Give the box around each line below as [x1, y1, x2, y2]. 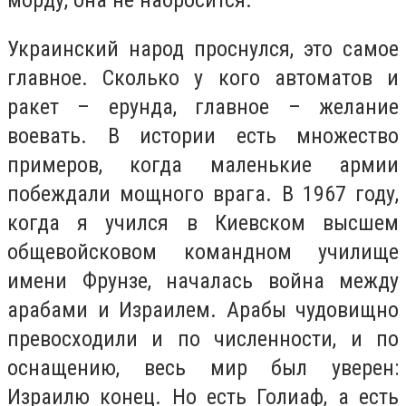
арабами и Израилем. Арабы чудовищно [7, 296, 399, 323]
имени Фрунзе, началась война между [7, 267, 399, 294]
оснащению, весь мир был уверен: [7, 354, 399, 381]
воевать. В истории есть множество [7, 122, 399, 149]
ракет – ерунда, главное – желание [7, 93, 399, 120]
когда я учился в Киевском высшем [7, 209, 399, 236]
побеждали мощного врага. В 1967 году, [7, 180, 399, 207]
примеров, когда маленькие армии [7, 151, 399, 178]
